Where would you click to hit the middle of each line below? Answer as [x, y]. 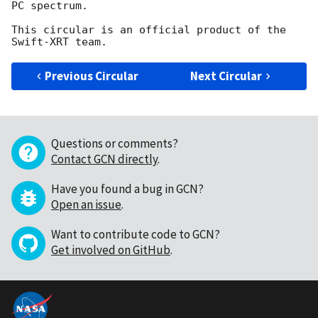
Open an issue [86, 205]
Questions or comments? [115, 144]
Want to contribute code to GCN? [136, 235]
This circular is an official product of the [149, 30]
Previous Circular [92, 76]
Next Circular [226, 76]
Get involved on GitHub [111, 250]
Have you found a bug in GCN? [127, 189]
